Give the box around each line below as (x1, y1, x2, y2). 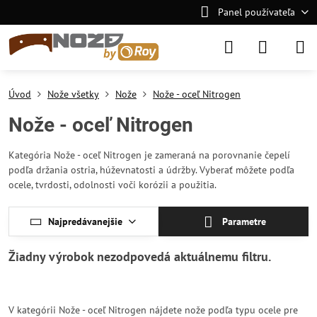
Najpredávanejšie (48, 214, 123, 228)
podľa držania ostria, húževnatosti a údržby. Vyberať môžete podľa (8, 163, 294, 176)
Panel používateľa (217, 6, 295, 18)
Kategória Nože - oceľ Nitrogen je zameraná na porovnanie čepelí (8, 149, 290, 161)
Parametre (219, 215, 267, 228)
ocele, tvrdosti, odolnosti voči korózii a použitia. (8, 178, 217, 191)
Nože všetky (47, 88, 99, 100)
